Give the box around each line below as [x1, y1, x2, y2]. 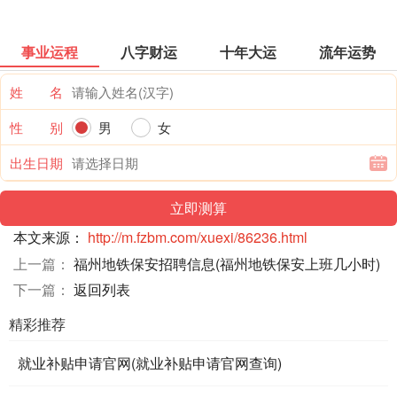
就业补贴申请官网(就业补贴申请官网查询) [18, 352, 282, 373]
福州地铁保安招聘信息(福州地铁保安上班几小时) [74, 253, 380, 274]
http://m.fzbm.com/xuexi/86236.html [88, 226, 307, 247]
